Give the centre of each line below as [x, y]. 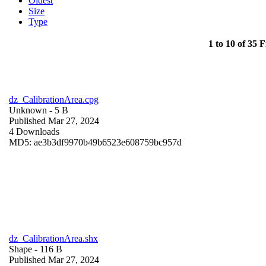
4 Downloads [34, 131]
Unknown [28, 110]
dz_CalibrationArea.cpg [54, 99]
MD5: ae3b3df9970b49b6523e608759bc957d [95, 142]
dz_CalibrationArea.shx [53, 238]
